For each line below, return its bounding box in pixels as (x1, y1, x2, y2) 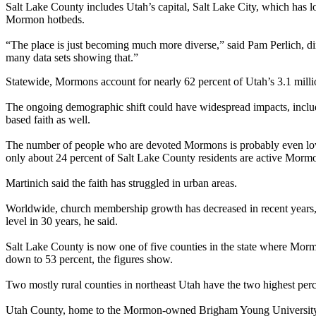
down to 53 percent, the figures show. (6, 253, 173, 265)
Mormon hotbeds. (6, 13, 85, 25)
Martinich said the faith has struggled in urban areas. (6, 176, 237, 189)
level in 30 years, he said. (6, 214, 118, 227)
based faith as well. (6, 113, 90, 126)
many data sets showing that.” (6, 51, 138, 63)
